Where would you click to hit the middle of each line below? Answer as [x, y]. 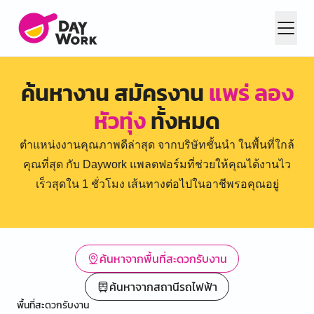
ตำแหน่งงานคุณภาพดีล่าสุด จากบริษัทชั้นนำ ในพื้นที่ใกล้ [157, 145]
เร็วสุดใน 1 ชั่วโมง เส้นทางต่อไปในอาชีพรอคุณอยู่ [157, 184]
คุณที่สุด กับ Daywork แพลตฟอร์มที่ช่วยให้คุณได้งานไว [157, 164]
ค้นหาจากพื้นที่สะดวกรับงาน [163, 259]
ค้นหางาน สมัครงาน [115, 93]
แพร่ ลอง [251, 93]
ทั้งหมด [183, 121]
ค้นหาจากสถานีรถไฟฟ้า [163, 287]
